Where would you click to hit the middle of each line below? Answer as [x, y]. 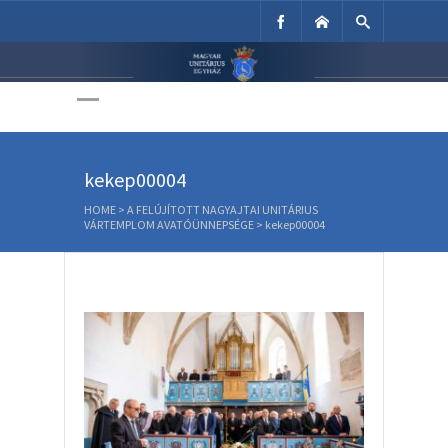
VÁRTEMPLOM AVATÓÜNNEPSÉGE [169, 224]
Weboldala [224, 109]
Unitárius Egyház [224, 64]
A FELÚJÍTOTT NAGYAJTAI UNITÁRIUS [222, 209]
